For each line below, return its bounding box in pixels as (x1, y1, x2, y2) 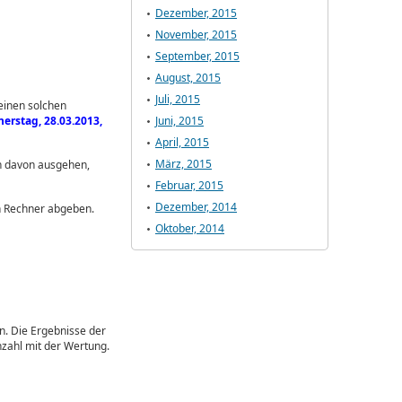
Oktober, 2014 (155, 221, 224, 236)
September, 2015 (155, 48, 240, 64)
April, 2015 (155, 135, 209, 150)
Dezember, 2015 (155, 5, 237, 21)
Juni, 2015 (155, 113, 204, 128)
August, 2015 (155, 70, 221, 85)
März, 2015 (155, 156, 212, 171)
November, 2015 (155, 27, 237, 42)
